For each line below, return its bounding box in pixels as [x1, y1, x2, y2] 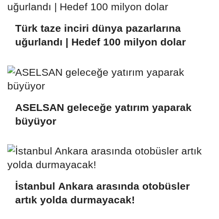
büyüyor [15, 115, 56, 127]
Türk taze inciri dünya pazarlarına [15, 22, 181, 34]
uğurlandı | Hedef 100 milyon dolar [15, 36, 186, 48]
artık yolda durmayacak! [15, 194, 135, 206]
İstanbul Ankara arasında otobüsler [15, 180, 190, 192]
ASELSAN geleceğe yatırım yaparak [15, 101, 192, 113]
